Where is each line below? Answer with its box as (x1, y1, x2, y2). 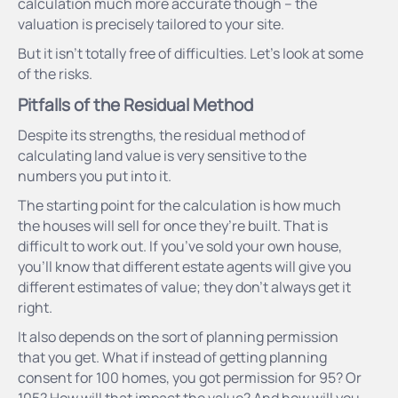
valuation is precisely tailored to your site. (18, 13, 284, 34)
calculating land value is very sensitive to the (18, 145, 306, 165)
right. (18, 297, 52, 317)
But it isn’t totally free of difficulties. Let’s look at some (18, 43, 363, 63)
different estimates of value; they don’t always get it (18, 276, 351, 297)
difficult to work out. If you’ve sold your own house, (18, 235, 342, 256)
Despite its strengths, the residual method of (18, 124, 306, 145)
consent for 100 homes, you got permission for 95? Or (18, 367, 362, 387)
